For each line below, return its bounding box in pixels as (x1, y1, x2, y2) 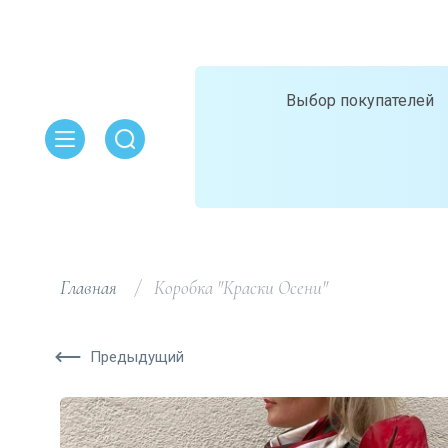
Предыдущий (90, 347, 184, 366)
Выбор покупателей (285, 90, 434, 110)
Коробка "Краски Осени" (146, 275, 328, 299)
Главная (60, 275, 117, 299)
